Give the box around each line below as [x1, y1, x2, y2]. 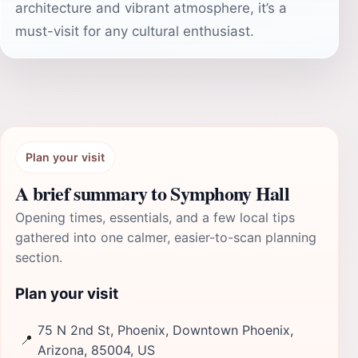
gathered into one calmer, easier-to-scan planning [15, 229, 316, 245]
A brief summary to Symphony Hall [15, 179, 289, 207]
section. [15, 249, 62, 265]
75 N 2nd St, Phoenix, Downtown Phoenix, [38, 321, 293, 338]
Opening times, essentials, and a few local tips [15, 209, 295, 225]
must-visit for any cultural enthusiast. [15, 23, 254, 39]
